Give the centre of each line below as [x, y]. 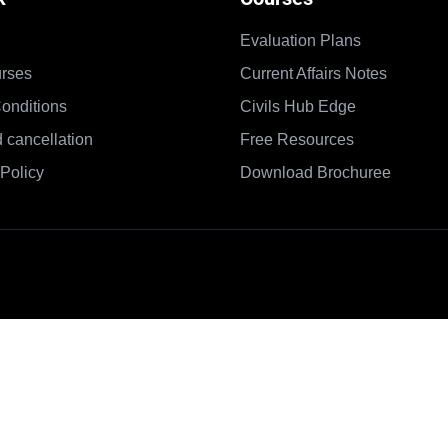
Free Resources [297, 139]
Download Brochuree [315, 172]
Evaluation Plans [300, 40]
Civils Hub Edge [298, 106]
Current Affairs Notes [313, 73]
